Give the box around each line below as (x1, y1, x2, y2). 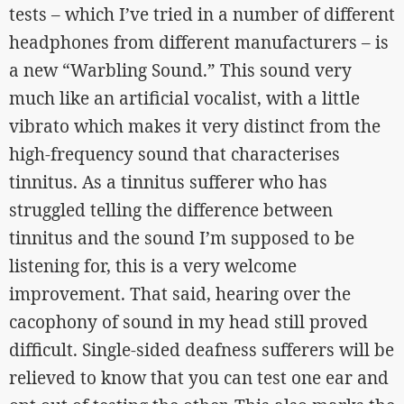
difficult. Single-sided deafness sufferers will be (9, 337, 394, 362)
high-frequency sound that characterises (9, 142, 340, 166)
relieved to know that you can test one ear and (9, 365, 389, 390)
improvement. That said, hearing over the (9, 281, 351, 306)
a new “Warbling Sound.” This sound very (9, 58, 352, 82)
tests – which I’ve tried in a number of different (9, 2, 395, 26)
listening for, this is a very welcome (9, 253, 297, 278)
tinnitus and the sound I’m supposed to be (9, 225, 354, 250)
